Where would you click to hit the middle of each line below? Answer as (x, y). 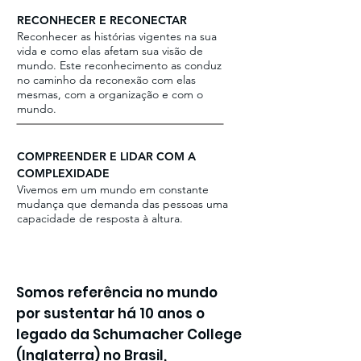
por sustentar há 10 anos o (110, 313)
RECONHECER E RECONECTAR (102, 20)
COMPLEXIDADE (63, 173)
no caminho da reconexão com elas (106, 80)
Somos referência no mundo (117, 293)
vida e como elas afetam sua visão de (110, 51)
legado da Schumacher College (129, 334)
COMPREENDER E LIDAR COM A (106, 156)
